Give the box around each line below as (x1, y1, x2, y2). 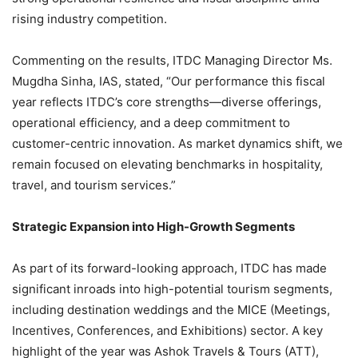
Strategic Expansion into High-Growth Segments (12, 218, 295, 234)
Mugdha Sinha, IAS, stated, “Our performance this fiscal (12, 73, 325, 89)
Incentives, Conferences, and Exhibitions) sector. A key (12, 322, 323, 338)
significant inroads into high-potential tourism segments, (12, 280, 332, 296)
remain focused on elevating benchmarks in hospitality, (12, 156, 323, 172)
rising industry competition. (12, 10, 167, 26)
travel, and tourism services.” (12, 177, 176, 193)
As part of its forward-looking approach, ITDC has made (12, 260, 327, 276)
